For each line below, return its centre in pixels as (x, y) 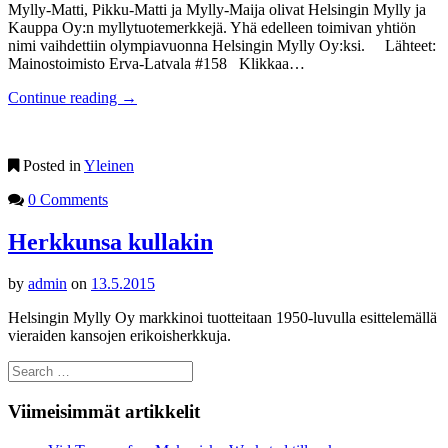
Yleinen (109, 165)
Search (28, 369)
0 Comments (68, 199)
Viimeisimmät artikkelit (104, 412)
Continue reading (64, 97)
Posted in (51, 165)
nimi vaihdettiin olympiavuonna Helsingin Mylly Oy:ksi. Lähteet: (222, 45)
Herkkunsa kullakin (110, 241)
